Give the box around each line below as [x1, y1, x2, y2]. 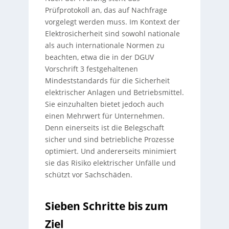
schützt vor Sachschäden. [44, 170, 132, 179]
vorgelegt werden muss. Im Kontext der [44, 17, 180, 27]
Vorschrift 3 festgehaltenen [44, 64, 138, 74]
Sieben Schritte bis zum [44, 198, 168, 213]
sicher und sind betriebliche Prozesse [44, 134, 174, 144]
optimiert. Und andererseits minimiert [44, 146, 176, 156]
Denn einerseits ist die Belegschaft [44, 123, 164, 132]
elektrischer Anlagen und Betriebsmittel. [44, 87, 184, 97]
